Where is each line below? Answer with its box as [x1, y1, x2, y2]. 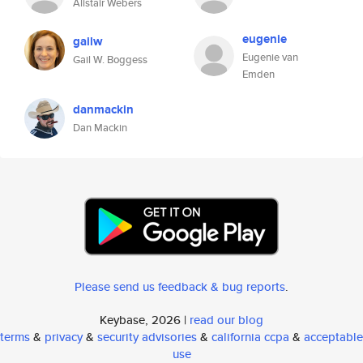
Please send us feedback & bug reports [75, 278, 285, 295]
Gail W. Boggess [73, 52, 147, 67]
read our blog [190, 311, 263, 328]
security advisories [97, 328, 197, 345]
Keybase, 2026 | [100, 311, 190, 328]
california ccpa [211, 328, 289, 345]
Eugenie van [242, 49, 298, 65]
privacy [45, 328, 83, 345]
